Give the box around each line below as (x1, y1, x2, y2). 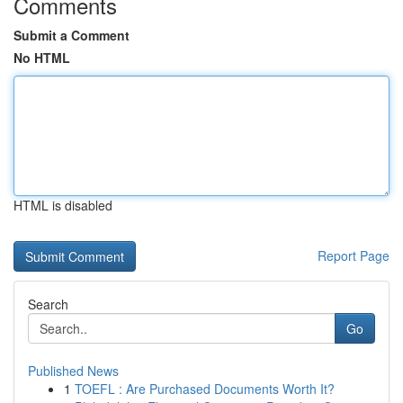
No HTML (13, 49, 70, 67)
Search (28, 295, 68, 313)
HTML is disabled (13, 196, 112, 214)
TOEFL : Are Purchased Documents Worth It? (75, 380, 335, 398)
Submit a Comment (13, 26, 130, 44)
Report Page (318, 246, 390, 264)
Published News (28, 362, 119, 380)
